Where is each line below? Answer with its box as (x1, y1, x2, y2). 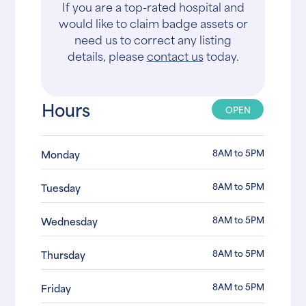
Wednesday (41, 213, 98, 229)
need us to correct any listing (74, 30, 232, 48)
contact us (146, 46, 204, 65)
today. (203, 46, 239, 65)
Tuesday (41, 180, 81, 196)
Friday (41, 280, 72, 296)
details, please (67, 46, 147, 65)
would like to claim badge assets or (58, 14, 248, 32)
